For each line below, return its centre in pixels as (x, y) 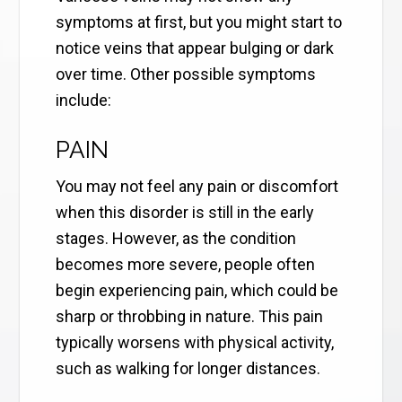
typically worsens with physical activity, (195, 343)
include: (84, 100)
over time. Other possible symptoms (186, 74)
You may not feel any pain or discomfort (197, 187)
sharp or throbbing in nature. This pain (190, 317)
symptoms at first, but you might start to (199, 22)
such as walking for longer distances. (188, 369)
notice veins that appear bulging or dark (195, 48)
